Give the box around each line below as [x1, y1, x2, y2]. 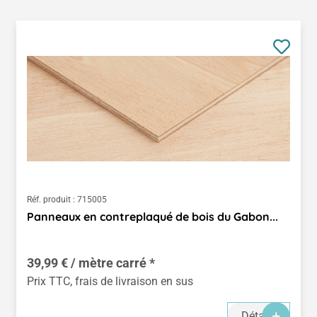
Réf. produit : [27, 194, 75, 204]
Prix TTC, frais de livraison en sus [27, 274, 193, 288]
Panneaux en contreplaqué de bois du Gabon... [27, 209, 278, 224]
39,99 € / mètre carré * [27, 255, 155, 270]
